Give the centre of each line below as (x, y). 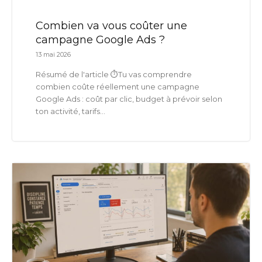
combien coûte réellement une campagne (118, 86)
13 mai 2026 (53, 54)
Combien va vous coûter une (111, 25)
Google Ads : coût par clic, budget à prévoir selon (129, 99)
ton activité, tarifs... (70, 111)
